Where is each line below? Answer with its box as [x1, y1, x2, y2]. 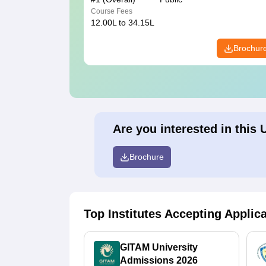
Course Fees [91, 7, 132, 16]
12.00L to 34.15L [91, 18, 154, 28]
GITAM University [120, 242, 198, 253]
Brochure [129, 152, 164, 162]
